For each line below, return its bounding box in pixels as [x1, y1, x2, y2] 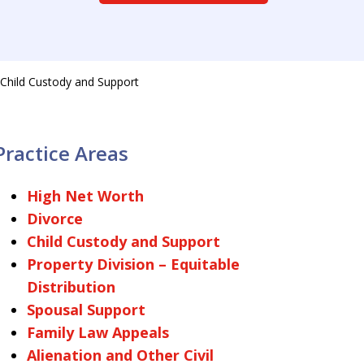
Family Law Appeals [26, 323, 169, 342]
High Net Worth [26, 186, 144, 206]
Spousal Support [26, 300, 145, 319]
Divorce [26, 209, 83, 228]
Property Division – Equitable [26, 254, 240, 274]
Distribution [26, 277, 115, 297]
